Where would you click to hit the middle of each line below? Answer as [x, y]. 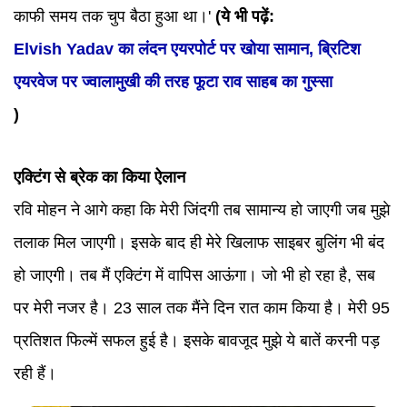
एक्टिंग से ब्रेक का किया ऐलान [99, 177]
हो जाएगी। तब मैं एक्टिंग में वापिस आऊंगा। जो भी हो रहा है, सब [194, 275]
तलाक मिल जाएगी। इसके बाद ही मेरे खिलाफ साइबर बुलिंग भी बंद [199, 243]
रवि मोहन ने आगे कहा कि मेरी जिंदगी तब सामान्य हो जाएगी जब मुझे [202, 210]
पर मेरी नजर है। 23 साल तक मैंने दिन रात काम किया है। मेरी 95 [202, 308]
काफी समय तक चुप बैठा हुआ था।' [112, 16]
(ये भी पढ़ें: [243, 16]
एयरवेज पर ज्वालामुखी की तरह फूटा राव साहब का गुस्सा [173, 82]
